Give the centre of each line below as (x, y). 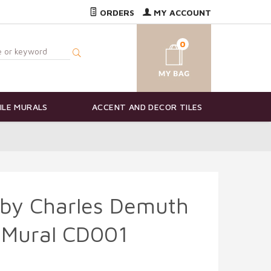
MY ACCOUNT (181, 12)
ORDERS (116, 12)
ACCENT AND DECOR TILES (147, 107)
